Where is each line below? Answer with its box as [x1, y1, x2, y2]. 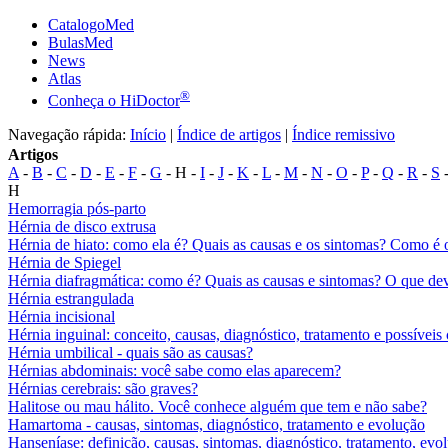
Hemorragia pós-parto [8, 200, 146, 218]
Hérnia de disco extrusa [8, 218, 156, 236]
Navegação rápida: [8, 126, 130, 144]
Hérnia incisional [8, 308, 115, 326]
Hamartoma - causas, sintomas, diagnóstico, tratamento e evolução [8, 416, 425, 434]
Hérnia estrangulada [8, 290, 134, 308]
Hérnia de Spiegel [8, 254, 121, 272]
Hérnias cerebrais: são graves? [8, 380, 198, 398]
